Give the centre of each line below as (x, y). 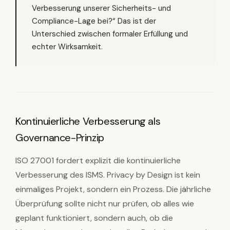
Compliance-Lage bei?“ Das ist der (94, 21)
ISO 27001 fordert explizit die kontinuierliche (98, 160)
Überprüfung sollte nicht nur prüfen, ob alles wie (105, 204)
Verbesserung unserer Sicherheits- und (101, 8)
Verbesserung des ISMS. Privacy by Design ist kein (108, 175)
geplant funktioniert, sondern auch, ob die (94, 218)
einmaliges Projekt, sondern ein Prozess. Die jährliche (113, 189)
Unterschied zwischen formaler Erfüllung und (110, 34)
